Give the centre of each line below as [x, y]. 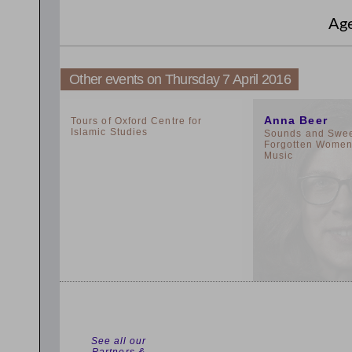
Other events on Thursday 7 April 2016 [180, 79]
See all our [119, 341]
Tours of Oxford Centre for [137, 121]
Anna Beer [296, 120]
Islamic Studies [110, 132]
